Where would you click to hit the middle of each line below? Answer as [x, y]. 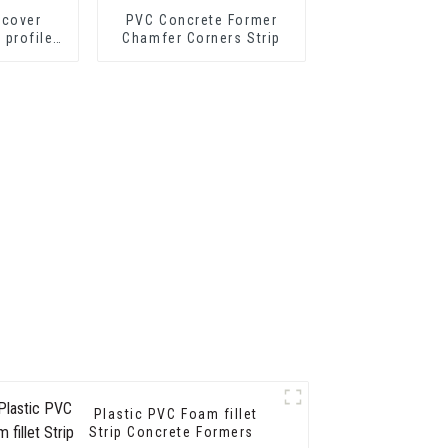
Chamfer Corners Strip [201, 37]
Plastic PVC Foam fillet [156, 414]
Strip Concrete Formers [190, 432]
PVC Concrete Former [201, 19]
